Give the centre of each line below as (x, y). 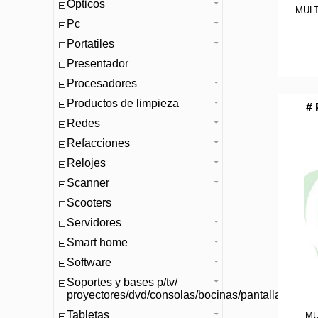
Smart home (97, 242)
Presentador (98, 64)
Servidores (94, 223)
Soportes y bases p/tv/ (122, 282)
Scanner (88, 183)
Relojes (86, 163)
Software (89, 262)
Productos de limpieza (123, 103)
